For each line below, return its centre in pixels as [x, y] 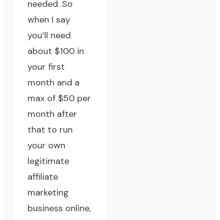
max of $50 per [59, 98]
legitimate [49, 161]
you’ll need [49, 36]
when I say [49, 20]
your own [47, 146]
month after [53, 114]
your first [46, 67]
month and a [54, 83]
